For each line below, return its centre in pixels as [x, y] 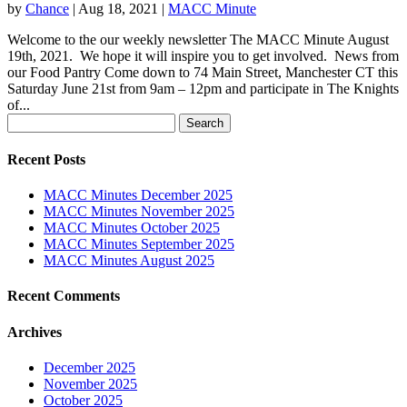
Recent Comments [64, 296]
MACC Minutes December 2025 [138, 195]
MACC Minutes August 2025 [129, 261]
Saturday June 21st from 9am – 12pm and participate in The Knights [203, 88]
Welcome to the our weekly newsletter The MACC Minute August [198, 39]
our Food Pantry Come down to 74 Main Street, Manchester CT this [203, 72]
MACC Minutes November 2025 [139, 212]
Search [26, 120]
